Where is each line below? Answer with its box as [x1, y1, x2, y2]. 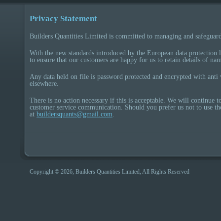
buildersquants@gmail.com [37, 110, 112, 118]
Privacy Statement [30, 14, 97, 23]
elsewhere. [30, 79, 59, 87]
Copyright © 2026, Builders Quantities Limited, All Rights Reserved [30, 169, 189, 175]
